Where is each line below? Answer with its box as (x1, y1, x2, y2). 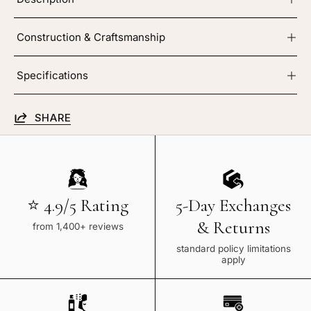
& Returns (196, 217, 270, 239)
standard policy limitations (176, 243, 291, 255)
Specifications (17, 68, 88, 82)
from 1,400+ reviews (32, 221, 124, 233)
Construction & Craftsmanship (17, 30, 165, 44)
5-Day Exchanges (176, 194, 291, 217)
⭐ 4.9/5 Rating (27, 194, 128, 217)
